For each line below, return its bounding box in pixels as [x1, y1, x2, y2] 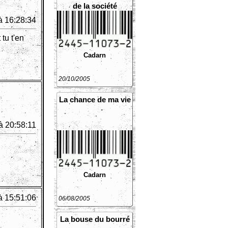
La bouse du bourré [60, 215, 130, 223]
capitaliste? [74, 10, 115, 19]
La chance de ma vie [59, 95, 131, 104]
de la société [72, 2, 117, 10]
